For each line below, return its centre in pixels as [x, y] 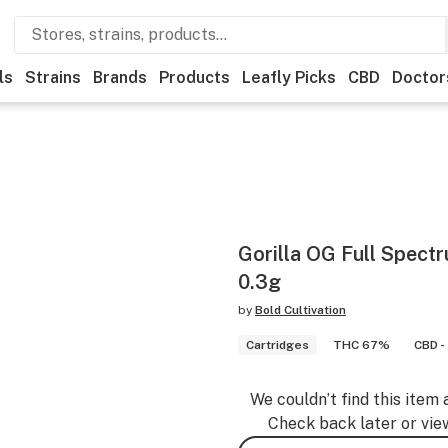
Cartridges [277, 345]
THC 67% [361, 345]
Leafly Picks [289, 77]
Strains [53, 77]
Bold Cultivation [300, 310]
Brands [120, 77]
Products [194, 77]
